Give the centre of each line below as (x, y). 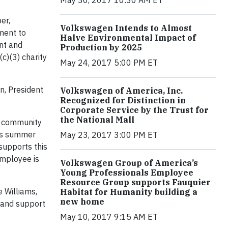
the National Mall (97, 119)
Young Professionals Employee (127, 172)
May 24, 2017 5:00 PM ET (109, 62)
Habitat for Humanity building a (129, 192)
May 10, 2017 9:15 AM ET (109, 217)
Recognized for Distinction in (123, 100)
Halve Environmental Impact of (128, 37)
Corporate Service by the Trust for (134, 110)
